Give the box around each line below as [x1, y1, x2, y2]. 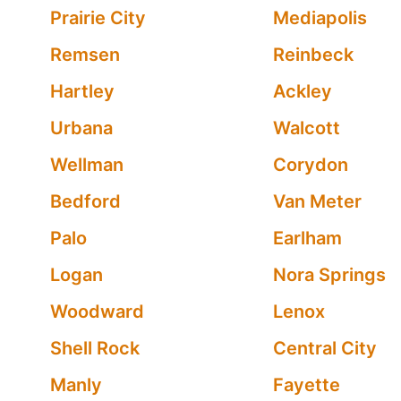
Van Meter [272, 191, 362, 212]
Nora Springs [272, 264, 386, 286]
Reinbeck [272, 44, 354, 65]
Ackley [272, 81, 332, 102]
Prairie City [50, 7, 146, 29]
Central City [272, 337, 377, 359]
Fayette [272, 374, 340, 396]
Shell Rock [50, 337, 140, 359]
